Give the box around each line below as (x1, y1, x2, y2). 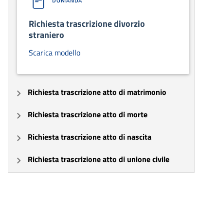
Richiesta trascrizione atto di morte (28, 108, 147, 120)
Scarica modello (29, 46, 80, 58)
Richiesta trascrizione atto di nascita (28, 130, 151, 143)
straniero (29, 28, 64, 41)
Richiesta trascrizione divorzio (29, 17, 145, 30)
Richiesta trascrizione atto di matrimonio (28, 86, 166, 98)
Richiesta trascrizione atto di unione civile (28, 153, 169, 165)
